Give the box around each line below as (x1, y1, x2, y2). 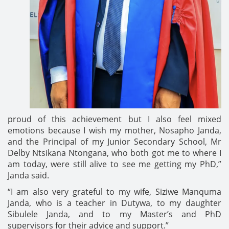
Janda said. (8, 170, 49, 181)
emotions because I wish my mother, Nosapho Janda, (8, 125, 221, 136)
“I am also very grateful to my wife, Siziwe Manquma (8, 186, 221, 197)
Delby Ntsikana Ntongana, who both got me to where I (8, 147, 221, 158)
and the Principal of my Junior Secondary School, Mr (8, 136, 221, 147)
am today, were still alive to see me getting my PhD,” (8, 158, 221, 170)
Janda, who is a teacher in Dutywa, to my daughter (8, 197, 221, 209)
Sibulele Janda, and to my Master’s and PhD (8, 209, 221, 220)
